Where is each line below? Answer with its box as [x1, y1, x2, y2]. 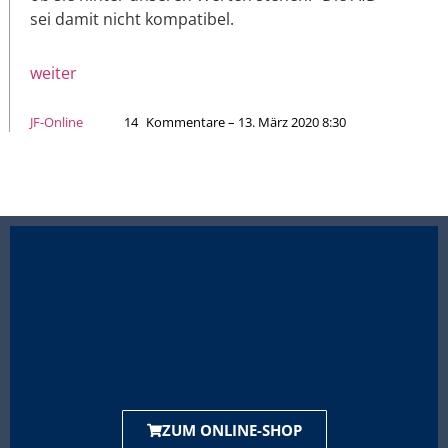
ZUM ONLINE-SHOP [161, 420, 302, 441]
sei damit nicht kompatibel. [30, 8, 234, 31]
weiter [30, 62, 77, 85]
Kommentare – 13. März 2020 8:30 [146, 113, 346, 132]
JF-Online [30, 113, 83, 132]
